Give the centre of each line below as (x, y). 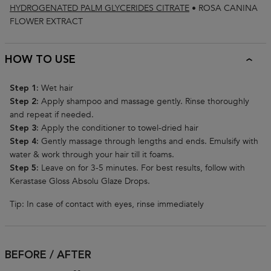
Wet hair (56, 88)
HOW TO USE (40, 60)
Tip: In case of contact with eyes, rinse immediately (107, 204)
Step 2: (24, 101)
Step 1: (24, 88)
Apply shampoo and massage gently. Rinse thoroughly (144, 101)
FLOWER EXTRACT (46, 21)
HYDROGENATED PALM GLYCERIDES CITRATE (100, 8)
